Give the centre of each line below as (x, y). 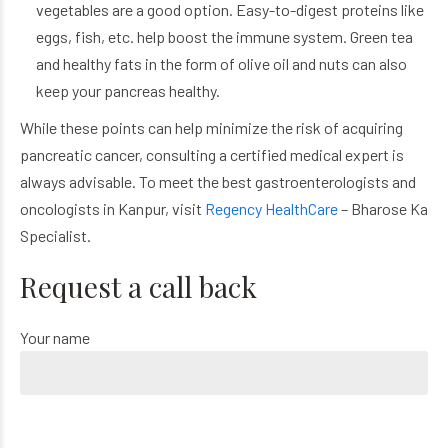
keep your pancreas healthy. (127, 90)
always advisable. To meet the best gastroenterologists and (218, 181)
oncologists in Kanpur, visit (112, 208)
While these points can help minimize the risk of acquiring (211, 127)
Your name (55, 337)
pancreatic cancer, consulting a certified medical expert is (212, 154)
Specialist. (58, 235)
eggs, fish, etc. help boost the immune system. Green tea (224, 36)
